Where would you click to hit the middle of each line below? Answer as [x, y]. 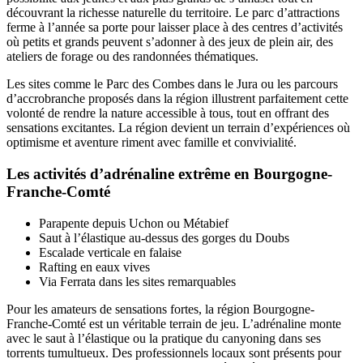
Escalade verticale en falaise [110, 252]
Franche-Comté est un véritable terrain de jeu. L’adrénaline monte [174, 323]
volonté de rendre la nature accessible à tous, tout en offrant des [168, 113]
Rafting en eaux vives [94, 267]
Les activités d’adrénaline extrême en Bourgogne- [169, 173]
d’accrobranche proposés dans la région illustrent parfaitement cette [177, 99]
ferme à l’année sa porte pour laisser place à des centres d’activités [175, 28]
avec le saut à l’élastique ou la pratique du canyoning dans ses [164, 338]
